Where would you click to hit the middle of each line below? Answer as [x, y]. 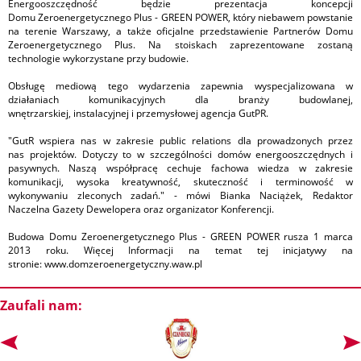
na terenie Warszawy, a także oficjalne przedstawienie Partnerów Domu [180, 31]
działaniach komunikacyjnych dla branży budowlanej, [180, 100]
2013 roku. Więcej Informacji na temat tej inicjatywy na [180, 251]
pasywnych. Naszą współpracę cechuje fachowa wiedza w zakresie [180, 168]
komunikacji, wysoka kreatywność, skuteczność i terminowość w [180, 182]
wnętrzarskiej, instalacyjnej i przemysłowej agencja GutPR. [138, 114]
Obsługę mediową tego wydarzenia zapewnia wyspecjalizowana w [180, 86]
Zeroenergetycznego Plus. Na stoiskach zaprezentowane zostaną [180, 45]
